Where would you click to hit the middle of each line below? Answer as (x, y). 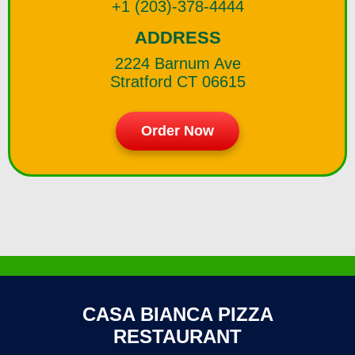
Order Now (177, 131)
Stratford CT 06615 (177, 81)
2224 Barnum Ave (177, 63)
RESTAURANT (177, 337)
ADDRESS (177, 37)
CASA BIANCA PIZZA (177, 315)
